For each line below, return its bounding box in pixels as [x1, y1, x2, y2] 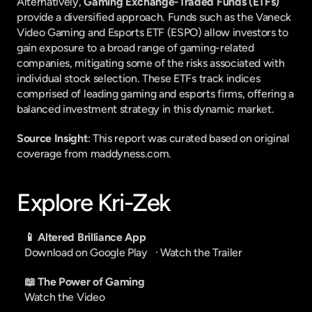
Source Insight [17, 132, 88, 145]
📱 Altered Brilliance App [24, 231, 146, 244]
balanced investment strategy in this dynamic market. [17, 102, 274, 116]
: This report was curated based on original [87, 132, 290, 145]
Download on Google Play [24, 246, 148, 259]
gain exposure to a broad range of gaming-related [17, 41, 254, 54]
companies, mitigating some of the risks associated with [17, 56, 285, 70]
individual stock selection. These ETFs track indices [17, 72, 260, 85]
